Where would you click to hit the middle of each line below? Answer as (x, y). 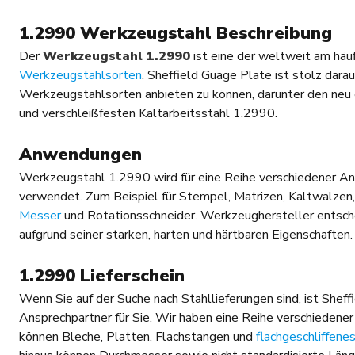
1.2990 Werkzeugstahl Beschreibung (176, 34)
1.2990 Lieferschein (102, 276)
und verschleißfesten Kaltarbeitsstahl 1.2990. (148, 114)
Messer (40, 216)
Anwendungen (83, 155)
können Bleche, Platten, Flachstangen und (137, 337)
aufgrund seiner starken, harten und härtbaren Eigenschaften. (186, 235)
